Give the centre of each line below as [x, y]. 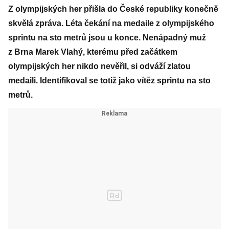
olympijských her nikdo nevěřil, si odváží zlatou [99, 66]
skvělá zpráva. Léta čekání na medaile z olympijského [111, 23]
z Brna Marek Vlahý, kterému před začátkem [93, 52]
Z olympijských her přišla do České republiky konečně [113, 9]
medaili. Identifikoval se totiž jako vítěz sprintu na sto [109, 81]
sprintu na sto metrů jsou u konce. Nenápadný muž [107, 38]
